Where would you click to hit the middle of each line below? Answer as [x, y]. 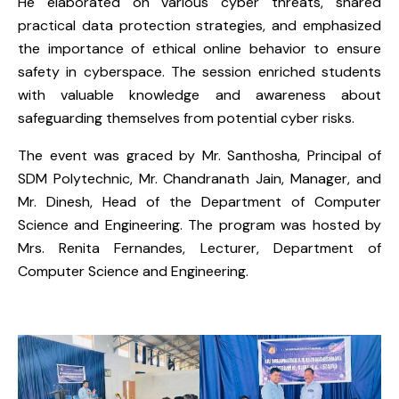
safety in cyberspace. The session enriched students [199, 72]
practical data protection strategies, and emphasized [199, 26]
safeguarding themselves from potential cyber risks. [186, 118]
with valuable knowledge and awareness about [199, 95]
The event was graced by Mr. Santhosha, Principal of [199, 156]
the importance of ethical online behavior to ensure [199, 49]
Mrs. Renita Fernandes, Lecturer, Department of [199, 248]
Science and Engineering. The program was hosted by [199, 225]
